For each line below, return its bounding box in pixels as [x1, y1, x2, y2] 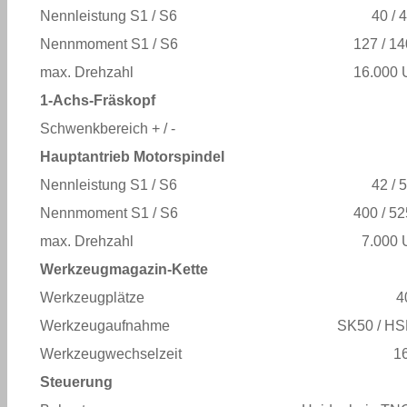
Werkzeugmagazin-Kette [40, 262, 208, 277]
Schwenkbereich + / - [40, 121, 175, 136]
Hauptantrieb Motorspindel [40, 149, 224, 164]
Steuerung [40, 374, 113, 390]
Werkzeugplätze [40, 290, 144, 305]
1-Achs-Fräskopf [40, 93, 155, 108]
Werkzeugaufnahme [40, 318, 170, 333]
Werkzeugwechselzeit [40, 346, 182, 362]
